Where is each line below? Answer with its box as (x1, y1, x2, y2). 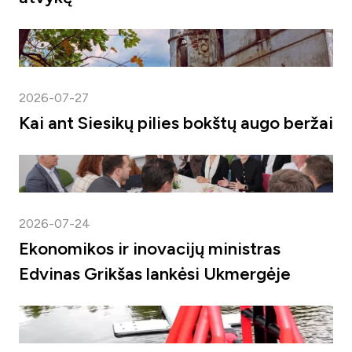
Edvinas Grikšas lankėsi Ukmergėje (19, 263, 291, 284)
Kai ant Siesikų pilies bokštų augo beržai (19, 112, 333, 134)
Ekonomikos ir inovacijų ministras (19, 238, 280, 259)
